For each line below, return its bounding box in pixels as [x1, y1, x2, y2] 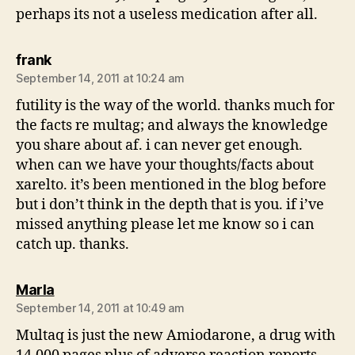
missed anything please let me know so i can [16, 216, 315, 234]
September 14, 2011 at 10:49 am [16, 301, 185, 315]
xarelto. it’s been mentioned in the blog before [16, 176, 326, 194]
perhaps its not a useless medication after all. [16, 6, 318, 24]
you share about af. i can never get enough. [16, 136, 303, 155]
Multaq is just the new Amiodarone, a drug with [16, 326, 335, 345]
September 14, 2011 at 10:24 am [16, 71, 185, 85]
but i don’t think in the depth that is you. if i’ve [16, 196, 324, 214]
